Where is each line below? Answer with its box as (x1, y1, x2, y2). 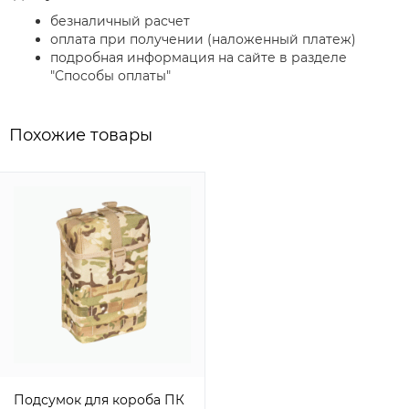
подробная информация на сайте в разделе (50, 49, 347, 66)
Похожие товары (9, 125, 152, 145)
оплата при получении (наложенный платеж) (50, 31, 356, 47)
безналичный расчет (50, 13, 190, 29)
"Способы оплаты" (50, 68, 171, 84)
